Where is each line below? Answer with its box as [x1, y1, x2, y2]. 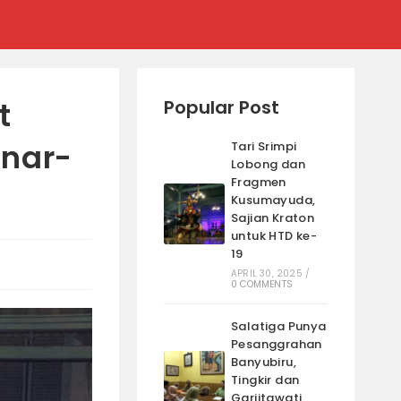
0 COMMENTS [231, 277, 294, 291]
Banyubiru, [231, 354, 297, 371]
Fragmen [231, 174, 286, 191]
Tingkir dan [231, 371, 300, 388]
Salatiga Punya [231, 318, 327, 335]
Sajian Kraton [231, 209, 315, 226]
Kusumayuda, [231, 192, 316, 209]
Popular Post [163, 95, 279, 120]
